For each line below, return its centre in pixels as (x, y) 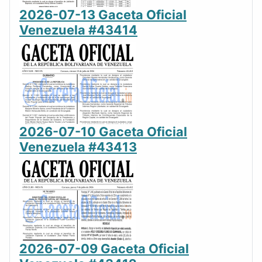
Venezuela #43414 (78, 30)
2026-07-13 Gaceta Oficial (103, 14)
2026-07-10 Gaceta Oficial (103, 131)
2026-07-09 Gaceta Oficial (104, 248)
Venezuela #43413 (78, 146)
